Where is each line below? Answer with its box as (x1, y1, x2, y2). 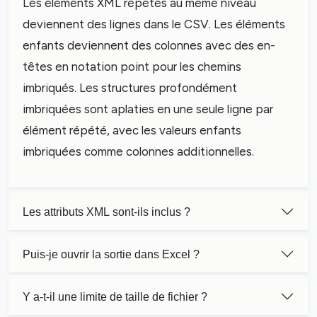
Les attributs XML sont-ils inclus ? (23, 205, 190, 218)
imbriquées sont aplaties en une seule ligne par (23, 102, 273, 116)
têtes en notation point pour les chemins (23, 59, 241, 74)
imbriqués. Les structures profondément (23, 81, 237, 95)
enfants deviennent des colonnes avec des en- (23, 38, 275, 52)
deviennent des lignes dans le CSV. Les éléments (23, 17, 285, 31)
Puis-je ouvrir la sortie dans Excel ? (23, 248, 200, 260)
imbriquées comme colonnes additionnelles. (23, 144, 254, 158)
